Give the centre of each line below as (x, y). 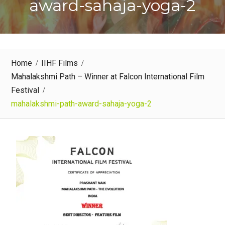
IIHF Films (59, 63)
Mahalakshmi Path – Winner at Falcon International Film (107, 77)
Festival (25, 90)
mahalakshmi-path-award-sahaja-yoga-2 (81, 104)
